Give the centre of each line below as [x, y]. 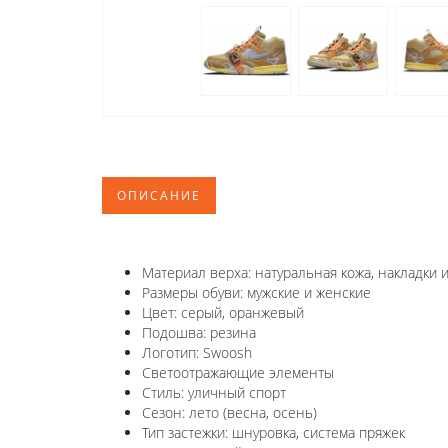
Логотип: [172, 352]
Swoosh [227, 352]
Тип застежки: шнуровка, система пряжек [273, 432]
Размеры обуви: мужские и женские [258, 292]
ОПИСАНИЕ [159, 195]
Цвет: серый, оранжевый [223, 312]
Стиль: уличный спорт [214, 392]
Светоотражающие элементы [238, 372]
